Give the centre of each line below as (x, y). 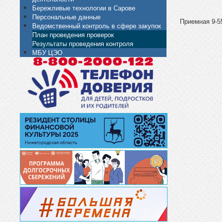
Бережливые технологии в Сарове (84, 7)
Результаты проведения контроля (83, 43)
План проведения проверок (73, 34)
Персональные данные (66, 16)
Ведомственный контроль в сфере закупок (97, 25)
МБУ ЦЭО (47, 52)
